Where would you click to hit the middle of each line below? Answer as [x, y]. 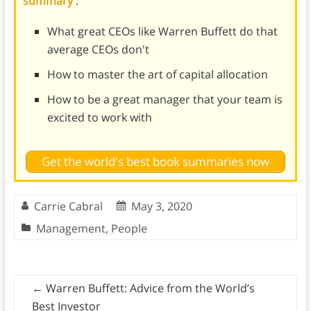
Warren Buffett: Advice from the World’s [149, 288]
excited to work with [99, 117]
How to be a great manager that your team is [165, 99]
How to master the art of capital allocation [157, 74]
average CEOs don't [98, 49]
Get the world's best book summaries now [155, 161]
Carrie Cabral [68, 207]
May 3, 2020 [161, 207]
